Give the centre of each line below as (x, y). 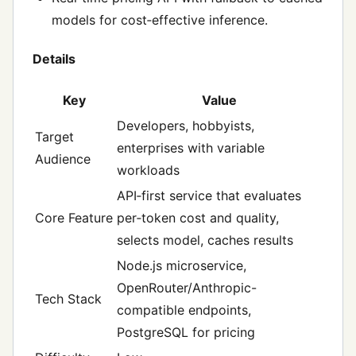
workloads (148, 170)
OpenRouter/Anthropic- (187, 288)
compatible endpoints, (184, 310)
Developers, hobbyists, (186, 126)
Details (54, 58)
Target (54, 137)
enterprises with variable (191, 148)
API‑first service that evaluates (209, 196)
